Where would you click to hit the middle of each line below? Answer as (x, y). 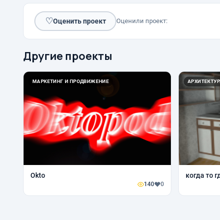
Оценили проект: (142, 21)
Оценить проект (79, 21)
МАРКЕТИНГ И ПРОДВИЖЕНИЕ (71, 82)
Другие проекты (68, 56)
